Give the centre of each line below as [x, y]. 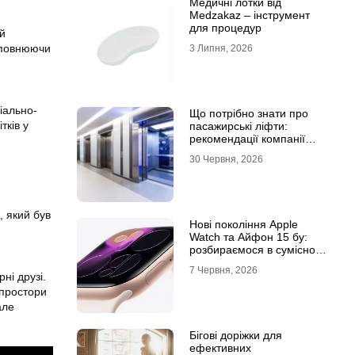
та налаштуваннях [237, 262]
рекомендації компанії [247, 139]
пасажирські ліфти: [238, 126]
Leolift [204, 151]
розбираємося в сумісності [258, 250]
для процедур [225, 28]
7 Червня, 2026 [223, 270]
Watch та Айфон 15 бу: [248, 237]
